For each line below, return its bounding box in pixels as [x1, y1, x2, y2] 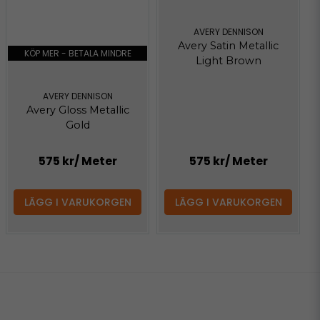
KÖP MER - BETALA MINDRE [24, 46, 131, 59]
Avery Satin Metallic [178, 39, 279, 53]
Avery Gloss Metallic [26, 104, 129, 117]
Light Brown [195, 54, 261, 68]
